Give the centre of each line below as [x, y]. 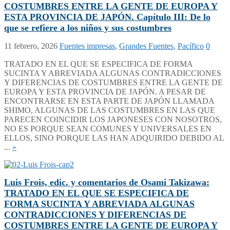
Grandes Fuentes [146, 46]
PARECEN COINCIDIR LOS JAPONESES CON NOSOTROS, [113, 119]
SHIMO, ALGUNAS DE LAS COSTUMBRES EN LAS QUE [110, 110]
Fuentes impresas [87, 46]
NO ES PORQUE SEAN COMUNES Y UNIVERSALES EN [108, 128]
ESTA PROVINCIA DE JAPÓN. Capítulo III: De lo [107, 17]
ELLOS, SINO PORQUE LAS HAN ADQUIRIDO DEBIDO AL [114, 138]
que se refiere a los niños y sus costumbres [88, 27]
